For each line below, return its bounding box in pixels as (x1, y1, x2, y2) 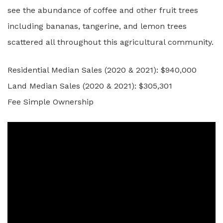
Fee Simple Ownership (7, 97, 94, 107)
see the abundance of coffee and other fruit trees (7, 5, 198, 15)
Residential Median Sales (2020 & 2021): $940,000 (7, 65, 197, 75)
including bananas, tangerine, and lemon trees (7, 21, 187, 31)
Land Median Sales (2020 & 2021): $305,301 (7, 81, 172, 91)
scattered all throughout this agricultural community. (7, 37, 214, 47)
